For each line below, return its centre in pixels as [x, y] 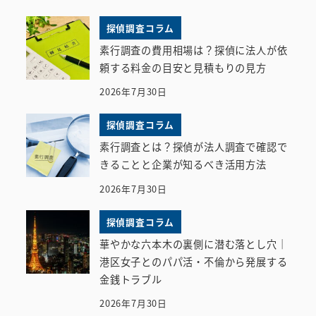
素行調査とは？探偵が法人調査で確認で [194, 147]
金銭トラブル [131, 279]
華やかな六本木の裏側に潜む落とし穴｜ [194, 244]
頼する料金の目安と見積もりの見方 [183, 67]
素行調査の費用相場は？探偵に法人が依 [194, 50]
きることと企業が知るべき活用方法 [183, 165]
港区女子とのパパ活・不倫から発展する [194, 261]
